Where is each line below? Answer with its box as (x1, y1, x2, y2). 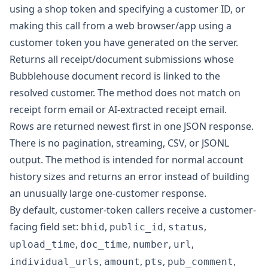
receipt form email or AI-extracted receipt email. (10, 103, 227, 116)
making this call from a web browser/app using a (10, 19, 232, 32)
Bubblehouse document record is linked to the (10, 69, 220, 83)
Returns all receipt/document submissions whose (10, 53, 234, 66)
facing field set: (10, 220, 81, 233)
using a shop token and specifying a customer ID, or (10, 2, 245, 16)
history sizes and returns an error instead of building (10, 170, 249, 183)
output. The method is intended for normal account (10, 153, 243, 166)
